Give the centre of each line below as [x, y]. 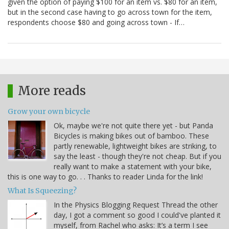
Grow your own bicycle [49, 112]
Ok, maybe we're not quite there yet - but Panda [133, 126]
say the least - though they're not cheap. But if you [138, 156]
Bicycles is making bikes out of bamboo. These [131, 136]
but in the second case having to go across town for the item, [110, 12]
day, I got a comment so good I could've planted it [137, 215]
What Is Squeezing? [42, 191]
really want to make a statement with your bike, [133, 167]
